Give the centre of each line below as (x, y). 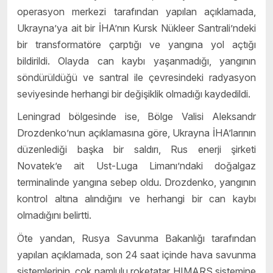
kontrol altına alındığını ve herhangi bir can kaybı (136, 199)
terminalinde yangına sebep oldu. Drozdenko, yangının (136, 183)
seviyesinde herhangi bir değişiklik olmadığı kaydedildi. (134, 94)
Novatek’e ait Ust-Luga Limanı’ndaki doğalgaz (136, 166)
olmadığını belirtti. (54, 215)
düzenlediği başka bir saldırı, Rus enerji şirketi (136, 150)
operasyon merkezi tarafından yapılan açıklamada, (136, 11)
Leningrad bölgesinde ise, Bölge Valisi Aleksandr (136, 117)
